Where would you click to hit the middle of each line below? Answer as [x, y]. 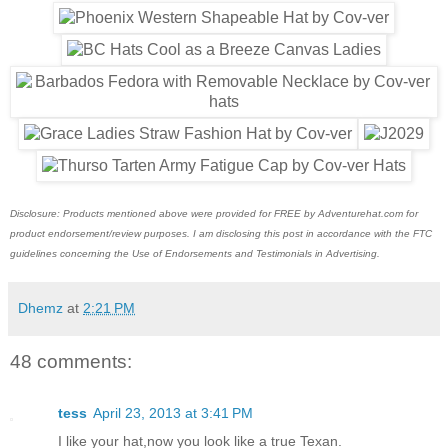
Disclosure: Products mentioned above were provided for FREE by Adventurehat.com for [214, 214]
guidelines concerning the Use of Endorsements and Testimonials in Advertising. [195, 254]
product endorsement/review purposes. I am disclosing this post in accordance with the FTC [221, 234]
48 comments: [71, 361]
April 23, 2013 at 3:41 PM [173, 412]
